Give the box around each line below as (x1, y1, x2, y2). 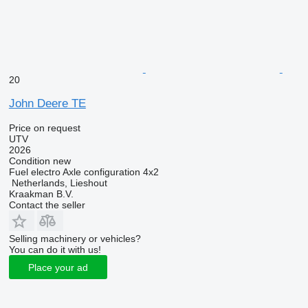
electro (30, 166, 60, 177)
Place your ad (27, 261, 88, 273)
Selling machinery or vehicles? (8, 233, 141, 244)
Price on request (8, 122, 80, 133)
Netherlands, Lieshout (11, 177, 107, 188)
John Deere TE (8, 97, 86, 110)
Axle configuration (62, 166, 140, 177)
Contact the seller (8, 199, 85, 210)
